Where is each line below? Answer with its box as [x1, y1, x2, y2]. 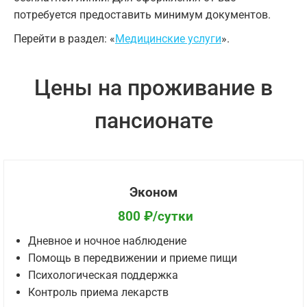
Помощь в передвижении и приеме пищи [28, 251, 237, 265]
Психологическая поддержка [28, 268, 178, 282]
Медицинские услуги [115, 32, 221, 46]
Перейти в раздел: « [14, 32, 115, 46]
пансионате [94, 108, 213, 134]
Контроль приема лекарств [28, 285, 169, 299]
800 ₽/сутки [114, 208, 193, 224]
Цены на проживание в [34, 75, 273, 101]
